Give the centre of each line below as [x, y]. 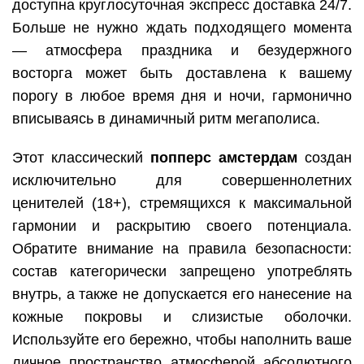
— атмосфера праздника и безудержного [182, 50]
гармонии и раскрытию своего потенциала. [182, 225]
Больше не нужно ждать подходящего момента [182, 27]
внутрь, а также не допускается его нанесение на [182, 294]
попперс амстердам [224, 157]
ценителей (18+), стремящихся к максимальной [182, 203]
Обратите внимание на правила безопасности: [182, 248]
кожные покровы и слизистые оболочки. [182, 316]
